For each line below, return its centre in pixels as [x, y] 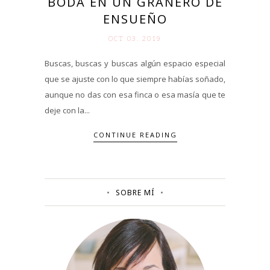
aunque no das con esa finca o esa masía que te [135, 94]
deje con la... [67, 110]
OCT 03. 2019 [135, 38]
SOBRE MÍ [135, 193]
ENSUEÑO [135, 19]
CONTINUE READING [135, 135]
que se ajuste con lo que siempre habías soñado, [135, 79]
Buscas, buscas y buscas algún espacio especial [135, 63]
